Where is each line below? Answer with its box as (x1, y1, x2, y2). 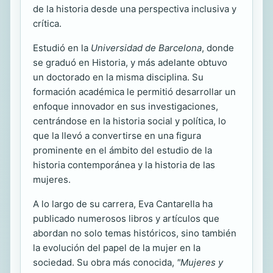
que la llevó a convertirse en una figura (33, 130, 201, 142)
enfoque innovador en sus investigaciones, (33, 101, 218, 113)
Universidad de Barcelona (91, 42, 202, 54)
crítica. (33, 18, 62, 30)
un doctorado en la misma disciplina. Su (33, 71, 204, 83)
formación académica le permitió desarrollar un (33, 86, 236, 98)
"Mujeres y (177, 257, 223, 269)
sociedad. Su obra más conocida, (33, 257, 177, 269)
